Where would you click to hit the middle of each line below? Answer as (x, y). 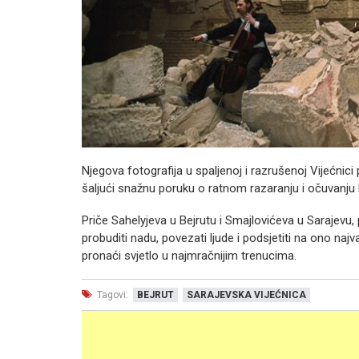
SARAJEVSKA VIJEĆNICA (246, 294)
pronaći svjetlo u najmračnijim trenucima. (189, 255)
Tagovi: (111, 294)
